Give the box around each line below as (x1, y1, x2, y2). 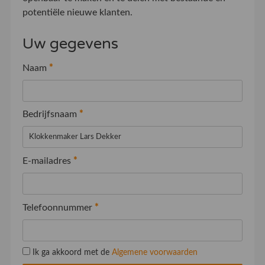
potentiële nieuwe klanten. (22, 7, 132, 17)
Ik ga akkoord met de (32, 248, 112, 257)
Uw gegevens (22, 34, 118, 53)
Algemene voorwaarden (111, 248, 198, 257)
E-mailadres (22, 156, 73, 166)
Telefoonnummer (22, 202, 95, 212)
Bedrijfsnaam (22, 109, 79, 119)
